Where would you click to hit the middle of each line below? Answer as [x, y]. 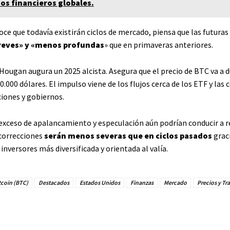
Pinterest [174, 211]
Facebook [50, 211]
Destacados [54, 182]
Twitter [112, 211]
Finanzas [142, 182]
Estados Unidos [100, 182]
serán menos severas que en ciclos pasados [128, 135]
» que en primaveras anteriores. [158, 44]
